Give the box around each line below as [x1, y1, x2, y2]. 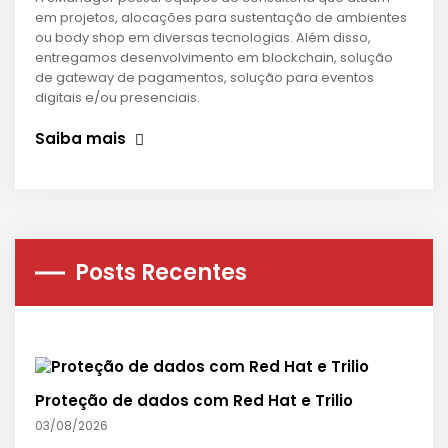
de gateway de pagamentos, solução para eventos [35, 68, 374, 87]
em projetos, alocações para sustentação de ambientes [35, 8, 407, 27]
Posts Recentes [75, 257, 247, 288]
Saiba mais [35, 128, 130, 149]
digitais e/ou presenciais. [35, 88, 200, 107]
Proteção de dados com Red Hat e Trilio [35, 390, 353, 412]
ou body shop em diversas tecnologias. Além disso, [35, 28, 371, 47]
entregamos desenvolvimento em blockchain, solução [35, 48, 393, 67]
